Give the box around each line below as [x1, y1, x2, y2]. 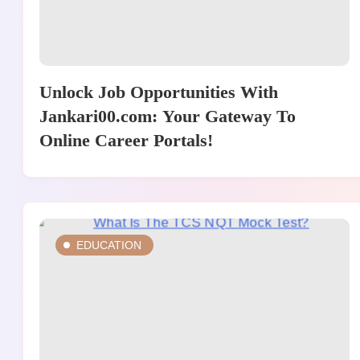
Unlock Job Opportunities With [39, 82, 278, 103]
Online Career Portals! [39, 130, 213, 151]
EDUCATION [76, 239, 141, 252]
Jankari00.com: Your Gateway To [39, 106, 296, 127]
